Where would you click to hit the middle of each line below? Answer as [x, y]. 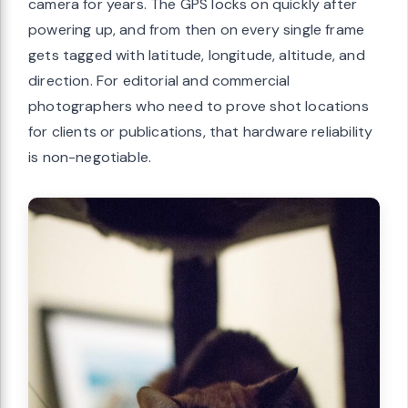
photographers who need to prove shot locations [199, 107]
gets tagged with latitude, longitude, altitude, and [197, 56]
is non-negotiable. [90, 158]
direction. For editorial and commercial [159, 81]
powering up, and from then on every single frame [197, 30]
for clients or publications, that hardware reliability [201, 132]
